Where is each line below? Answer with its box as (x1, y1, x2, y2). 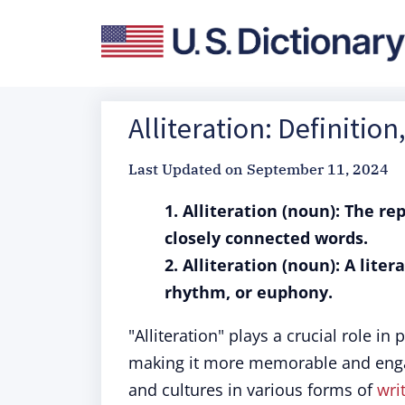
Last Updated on (128, 160, 242, 178)
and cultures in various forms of (128, 379, 377, 400)
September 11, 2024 (247, 160, 389, 178)
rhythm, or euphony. (165, 281, 333, 303)
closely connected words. (165, 227, 368, 249)
